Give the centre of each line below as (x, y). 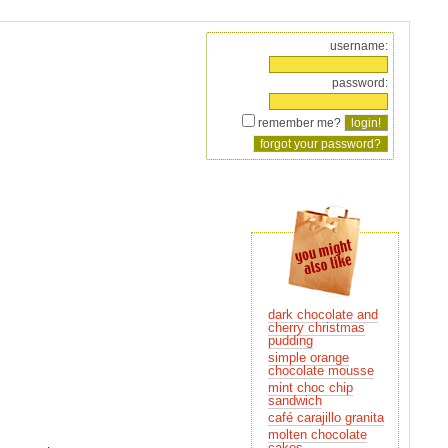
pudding (290, 340)
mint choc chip (310, 387)
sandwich (294, 400)
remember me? (299, 122)
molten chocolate (317, 434)
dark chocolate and (322, 314)
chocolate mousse (320, 370)
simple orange (308, 357)
